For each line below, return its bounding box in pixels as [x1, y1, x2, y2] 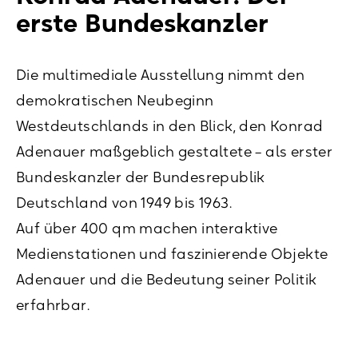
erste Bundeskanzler [16, 7, 268, 38]
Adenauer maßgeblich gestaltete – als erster [16, 143, 333, 161]
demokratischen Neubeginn [16, 92, 214, 109]
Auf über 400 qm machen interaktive [16, 220, 278, 237]
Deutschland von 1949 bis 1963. [16, 194, 232, 212]
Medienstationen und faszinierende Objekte [16, 245, 328, 263]
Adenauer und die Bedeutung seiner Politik [16, 271, 317, 288]
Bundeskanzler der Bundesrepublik [16, 169, 265, 186]
